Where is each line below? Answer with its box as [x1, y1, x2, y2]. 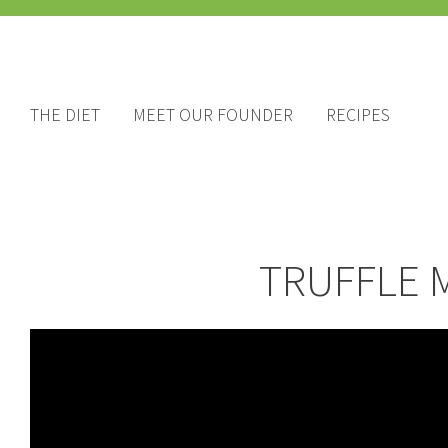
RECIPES [326, 103, 390, 127]
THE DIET [30, 103, 100, 127]
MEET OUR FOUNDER [133, 103, 293, 127]
